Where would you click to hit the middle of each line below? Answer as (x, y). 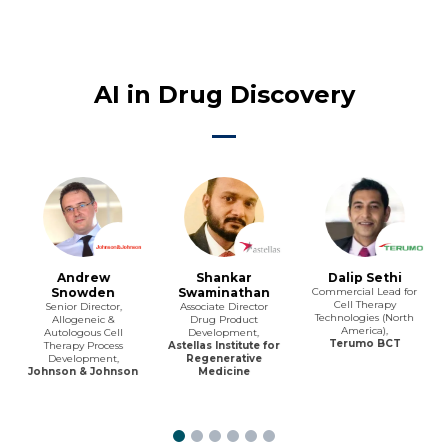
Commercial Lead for (365, 291)
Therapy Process (83, 345)
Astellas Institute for (223, 345)
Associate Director (223, 306)
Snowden (83, 292)
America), (365, 330)
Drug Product (223, 319)
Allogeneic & (83, 319)
